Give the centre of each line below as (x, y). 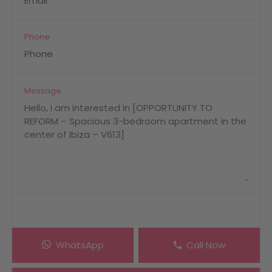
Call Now (206, 245)
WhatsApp (80, 245)
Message (43, 90)
